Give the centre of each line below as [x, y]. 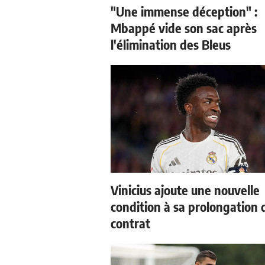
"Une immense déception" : [184, 11]
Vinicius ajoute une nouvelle [185, 190]
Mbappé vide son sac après [184, 28]
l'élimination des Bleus [171, 44]
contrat [130, 223]
